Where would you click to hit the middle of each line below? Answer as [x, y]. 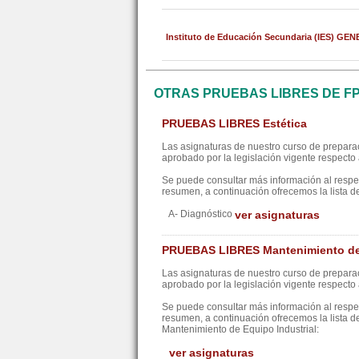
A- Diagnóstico [198, 214]
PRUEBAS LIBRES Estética [234, 123]
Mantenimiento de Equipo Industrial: [240, 329]
